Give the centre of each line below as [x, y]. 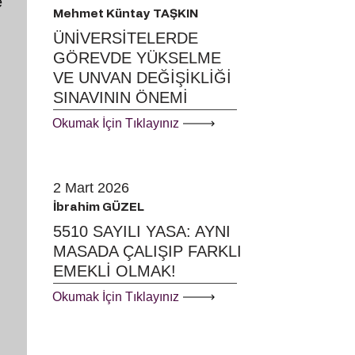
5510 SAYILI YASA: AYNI [142, 231]
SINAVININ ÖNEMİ [120, 97]
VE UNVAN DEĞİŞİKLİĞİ [142, 78]
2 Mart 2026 [91, 188]
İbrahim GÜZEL [99, 207]
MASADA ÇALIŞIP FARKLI [147, 251]
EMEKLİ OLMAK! [115, 271]
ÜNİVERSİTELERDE [126, 38]
